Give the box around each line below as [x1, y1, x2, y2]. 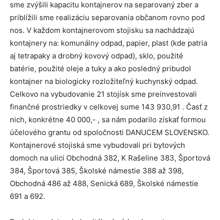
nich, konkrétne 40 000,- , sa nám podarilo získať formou [10, 115, 206, 125]
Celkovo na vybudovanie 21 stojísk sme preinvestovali [10, 89, 197, 99]
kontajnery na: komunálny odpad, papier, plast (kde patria [10, 38, 207, 48]
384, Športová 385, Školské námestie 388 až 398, [10, 166, 184, 176]
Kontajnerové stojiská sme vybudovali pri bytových [10, 140, 185, 150]
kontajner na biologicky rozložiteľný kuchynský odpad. [10, 77, 198, 86]
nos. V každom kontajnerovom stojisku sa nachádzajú [10, 26, 194, 35]
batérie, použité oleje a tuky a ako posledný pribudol [10, 64, 191, 74]
